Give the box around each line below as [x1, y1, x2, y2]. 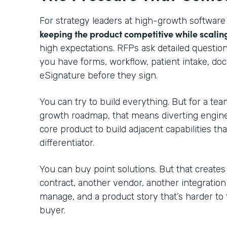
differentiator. [40, 137, 97, 148]
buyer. [40, 204, 68, 216]
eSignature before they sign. [40, 69, 160, 81]
